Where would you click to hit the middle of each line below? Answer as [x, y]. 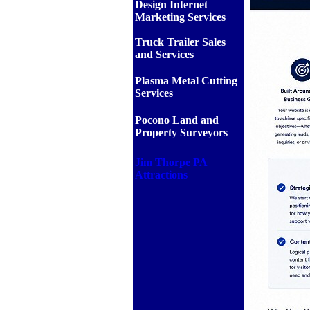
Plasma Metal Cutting [186, 81]
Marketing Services [180, 17]
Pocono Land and [177, 120]
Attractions [161, 175]
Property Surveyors [181, 133]
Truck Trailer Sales [180, 42]
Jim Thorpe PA [171, 162]
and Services [164, 54]
